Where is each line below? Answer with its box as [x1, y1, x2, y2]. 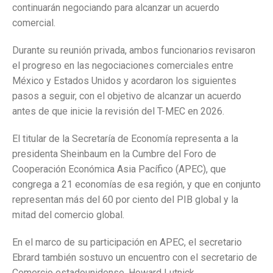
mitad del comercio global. [12, 209, 124, 221]
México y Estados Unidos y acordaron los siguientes [12, 75, 236, 87]
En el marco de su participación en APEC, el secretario [12, 236, 242, 249]
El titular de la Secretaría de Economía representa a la [12, 133, 238, 145]
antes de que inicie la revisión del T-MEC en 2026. [12, 105, 227, 118]
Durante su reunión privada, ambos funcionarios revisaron [12, 44, 255, 57]
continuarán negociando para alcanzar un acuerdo [12, 2, 219, 14]
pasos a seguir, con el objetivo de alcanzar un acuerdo [12, 90, 241, 102]
